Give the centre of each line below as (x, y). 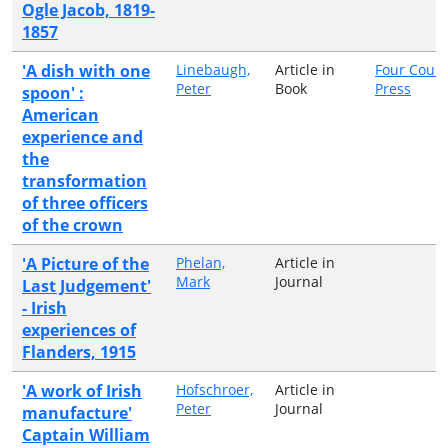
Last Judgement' (86, 285)
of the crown (72, 224)
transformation (84, 180)
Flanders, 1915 (79, 351)
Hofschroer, (214, 389)
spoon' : (53, 92)
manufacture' (77, 412)
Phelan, (200, 262)
